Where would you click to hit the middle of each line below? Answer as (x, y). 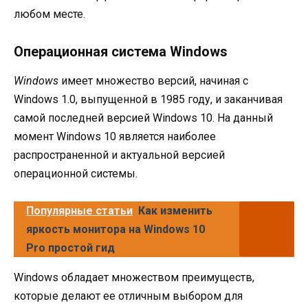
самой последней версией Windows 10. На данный (143, 118)
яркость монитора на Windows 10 (115, 229)
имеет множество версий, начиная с (153, 80)
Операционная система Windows (121, 51)
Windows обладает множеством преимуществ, (134, 277)
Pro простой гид (70, 247)
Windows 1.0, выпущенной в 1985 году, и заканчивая (148, 99)
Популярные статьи (79, 210)
